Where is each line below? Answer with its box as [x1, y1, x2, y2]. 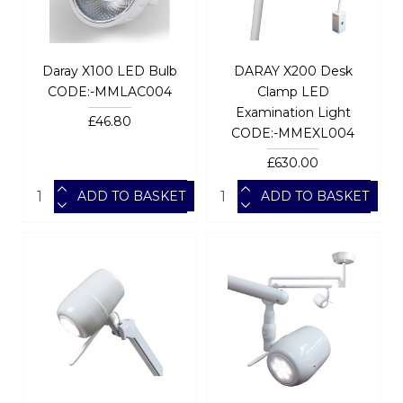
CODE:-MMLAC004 [47, 83, 172, 100]
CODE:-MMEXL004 [231, 124, 355, 141]
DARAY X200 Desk [233, 62, 353, 79]
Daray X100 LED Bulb [41, 62, 177, 79]
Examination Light [235, 103, 351, 121]
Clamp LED [256, 83, 329, 100]
